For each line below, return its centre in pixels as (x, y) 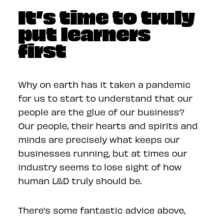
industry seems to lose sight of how (100, 166)
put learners (84, 33)
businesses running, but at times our (103, 153)
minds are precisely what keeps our (99, 139)
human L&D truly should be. (80, 180)
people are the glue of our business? (101, 111)
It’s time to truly (107, 16)
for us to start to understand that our (106, 98)
